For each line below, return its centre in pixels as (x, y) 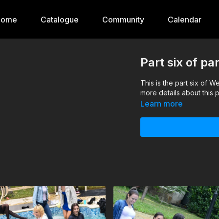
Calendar (185, 20)
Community (123, 20)
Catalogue (60, 20)
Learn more (162, 104)
